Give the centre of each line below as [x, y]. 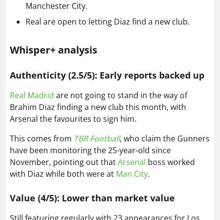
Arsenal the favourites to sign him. [73, 119]
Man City [132, 174]
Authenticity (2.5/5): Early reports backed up [107, 75]
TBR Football [97, 139]
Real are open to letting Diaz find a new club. [108, 22]
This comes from [42, 139]
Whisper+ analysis [54, 50]
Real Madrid [32, 96]
